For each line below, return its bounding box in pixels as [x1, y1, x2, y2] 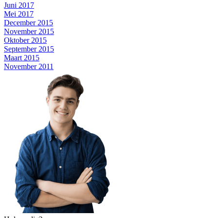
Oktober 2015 [4, 36, 47, 44]
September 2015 [4, 44, 54, 53]
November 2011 [4, 62, 54, 71]
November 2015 [4, 27, 54, 36]
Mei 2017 [4, 9, 34, 18]
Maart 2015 [4, 53, 39, 62]
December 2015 [4, 18, 53, 27]
